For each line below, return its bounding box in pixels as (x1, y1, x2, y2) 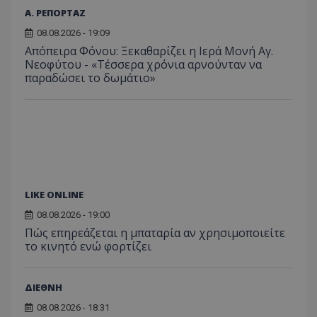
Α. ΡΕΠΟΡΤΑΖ (25, 6, 86, 19)
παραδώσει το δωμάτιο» (25, 69, 156, 86)
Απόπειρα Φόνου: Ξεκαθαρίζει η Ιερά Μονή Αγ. (25, 42, 273, 59)
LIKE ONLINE (25, 188, 83, 201)
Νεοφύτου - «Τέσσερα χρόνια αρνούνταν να (25, 56, 262, 72)
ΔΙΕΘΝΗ (25, 280, 62, 294)
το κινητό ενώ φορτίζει (25, 238, 151, 254)
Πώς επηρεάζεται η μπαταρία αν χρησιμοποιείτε (25, 224, 285, 241)
